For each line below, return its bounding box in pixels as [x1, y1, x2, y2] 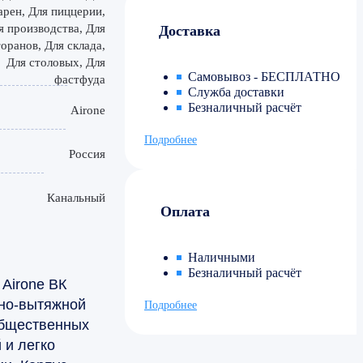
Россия [69, 147, 105, 160]
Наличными [188, 250, 255, 265]
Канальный [47, 190, 105, 204]
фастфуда [54, 72, 105, 86]
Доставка [159, 23, 220, 40]
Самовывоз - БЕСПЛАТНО [188, 70, 340, 84]
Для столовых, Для [6, 55, 105, 69]
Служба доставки [188, 85, 284, 100]
